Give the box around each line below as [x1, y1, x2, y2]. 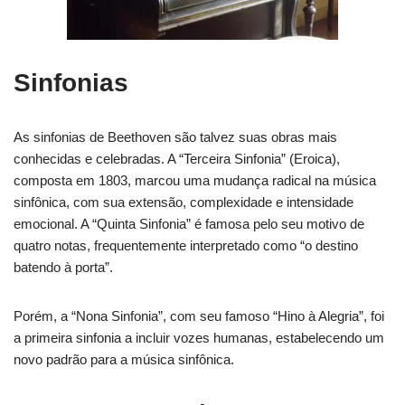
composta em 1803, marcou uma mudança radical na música [14, 172, 376, 188]
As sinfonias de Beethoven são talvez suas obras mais [14, 128, 337, 145]
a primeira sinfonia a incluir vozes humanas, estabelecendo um [14, 329, 384, 345]
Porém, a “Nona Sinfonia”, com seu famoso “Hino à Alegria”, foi [14, 307, 384, 324]
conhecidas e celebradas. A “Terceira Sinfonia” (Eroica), [14, 150, 340, 166]
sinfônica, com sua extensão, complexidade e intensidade [14, 193, 353, 210]
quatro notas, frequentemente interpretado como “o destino [14, 237, 358, 253]
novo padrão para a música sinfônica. [14, 351, 234, 367]
